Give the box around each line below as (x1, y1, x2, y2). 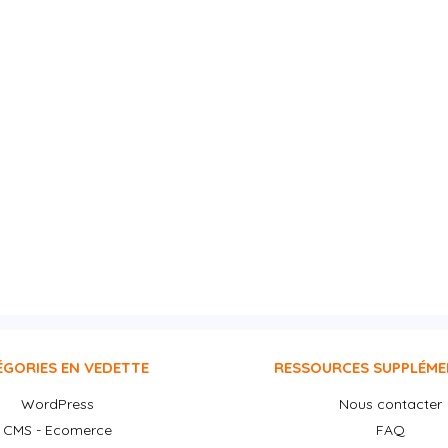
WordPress (21, 395, 95, 414)
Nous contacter (338, 395, 442, 414)
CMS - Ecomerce (3, 421, 113, 440)
